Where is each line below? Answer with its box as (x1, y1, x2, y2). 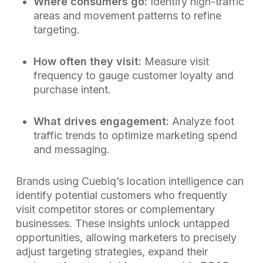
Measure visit (141, 55, 209, 68)
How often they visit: (33, 55, 141, 68)
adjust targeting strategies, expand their (15, 245, 208, 258)
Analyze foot (168, 115, 234, 127)
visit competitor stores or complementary (15, 203, 215, 215)
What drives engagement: (33, 115, 169, 127)
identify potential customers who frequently (15, 189, 227, 201)
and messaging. (33, 143, 110, 156)
